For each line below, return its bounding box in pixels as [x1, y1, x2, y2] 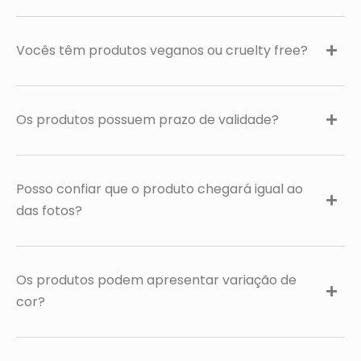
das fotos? [16, 201, 82, 220]
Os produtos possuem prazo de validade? [16, 110, 279, 129]
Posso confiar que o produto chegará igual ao [16, 180, 303, 198]
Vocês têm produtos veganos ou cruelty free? [16, 41, 308, 60]
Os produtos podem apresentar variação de [16, 271, 297, 289]
